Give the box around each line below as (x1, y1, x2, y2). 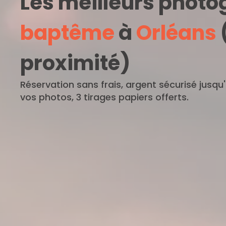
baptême (20, 18, 115, 47)
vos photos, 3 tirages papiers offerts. (20, 90, 189, 103)
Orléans (136, 18, 216, 47)
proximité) (20, 48, 130, 77)
